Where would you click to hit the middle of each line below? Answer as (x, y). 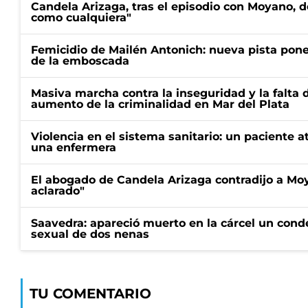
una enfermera (74, 147)
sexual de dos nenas (90, 234)
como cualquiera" (81, 18)
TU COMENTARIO (90, 294)
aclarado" (58, 191)
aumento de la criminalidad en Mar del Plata (160, 104)
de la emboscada (80, 61)
